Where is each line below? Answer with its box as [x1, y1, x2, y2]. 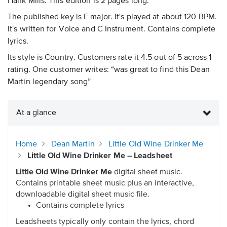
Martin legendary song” [8, 78, 91, 87]
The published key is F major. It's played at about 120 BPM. [8, 13, 217, 22]
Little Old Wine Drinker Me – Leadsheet [27, 152, 172, 161]
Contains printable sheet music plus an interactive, [16, 179, 194, 188]
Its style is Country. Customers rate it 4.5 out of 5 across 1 [8, 54, 212, 62]
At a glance [16, 109, 56, 118]
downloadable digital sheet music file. [16, 191, 149, 199]
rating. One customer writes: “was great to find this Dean [8, 66, 210, 74]
